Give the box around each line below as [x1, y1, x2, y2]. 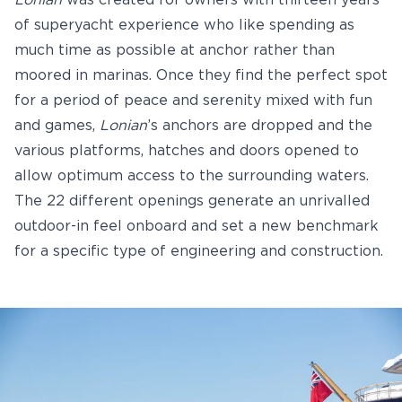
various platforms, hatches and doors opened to [14, 144, 359, 158]
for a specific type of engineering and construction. [14, 244, 383, 258]
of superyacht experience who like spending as [14, 18, 354, 32]
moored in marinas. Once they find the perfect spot [14, 68, 388, 83]
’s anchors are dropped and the [147, 118, 372, 133]
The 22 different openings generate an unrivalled [14, 194, 370, 208]
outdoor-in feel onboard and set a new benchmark [14, 219, 379, 233]
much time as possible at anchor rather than [14, 43, 335, 57]
